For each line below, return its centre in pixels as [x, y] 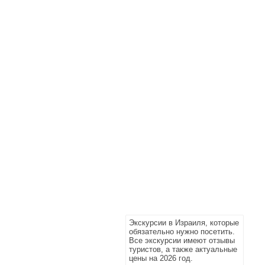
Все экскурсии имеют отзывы [182, 240]
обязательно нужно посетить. [182, 232]
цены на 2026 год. [161, 258]
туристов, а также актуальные [183, 249]
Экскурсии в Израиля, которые [184, 223]
